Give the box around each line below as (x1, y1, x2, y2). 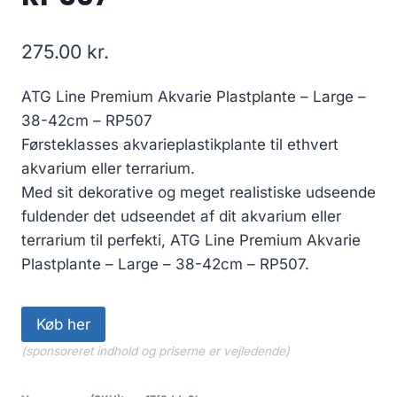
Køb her (36, 315, 90, 333)
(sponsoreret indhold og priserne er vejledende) (21, 343, 290, 358)
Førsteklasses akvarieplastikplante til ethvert (21, 135, 339, 153)
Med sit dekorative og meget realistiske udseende (21, 183, 376, 201)
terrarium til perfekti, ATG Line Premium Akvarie (21, 230, 361, 249)
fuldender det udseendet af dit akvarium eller (21, 206, 341, 225)
